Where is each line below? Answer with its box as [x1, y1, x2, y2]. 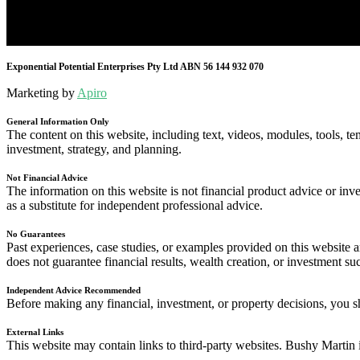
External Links [6, 327, 63, 337]
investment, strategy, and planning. [6, 142, 182, 157]
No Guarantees [6, 229, 65, 239]
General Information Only [6, 117, 109, 127]
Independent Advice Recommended [6, 285, 141, 296]
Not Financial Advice [6, 173, 88, 183]
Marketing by [6, 86, 77, 100]
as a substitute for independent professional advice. [6, 198, 263, 213]
